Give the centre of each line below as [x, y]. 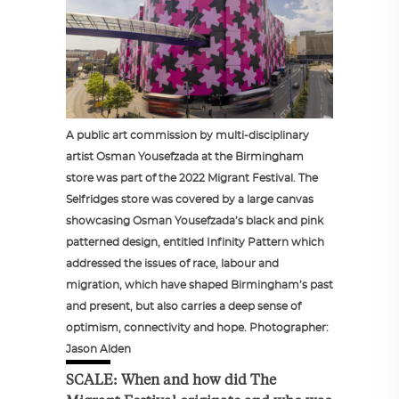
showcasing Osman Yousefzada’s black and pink [195, 221]
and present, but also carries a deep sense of [183, 307]
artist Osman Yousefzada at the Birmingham [185, 157]
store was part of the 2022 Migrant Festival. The [192, 179]
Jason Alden [98, 350]
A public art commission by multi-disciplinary [187, 136]
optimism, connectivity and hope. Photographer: [197, 328]
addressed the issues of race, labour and [172, 264]
